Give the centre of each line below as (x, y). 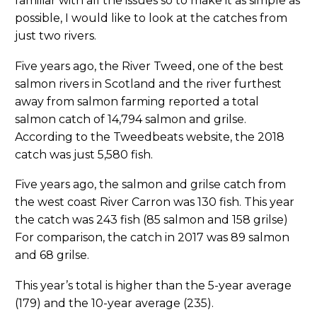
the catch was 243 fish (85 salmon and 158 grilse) (151, 220)
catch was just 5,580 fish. (84, 154)
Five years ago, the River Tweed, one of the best (149, 66)
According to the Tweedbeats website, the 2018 (150, 137)
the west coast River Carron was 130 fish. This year (155, 202)
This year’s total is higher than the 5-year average (153, 285)
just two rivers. (56, 36)
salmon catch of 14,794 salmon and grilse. (131, 119)
